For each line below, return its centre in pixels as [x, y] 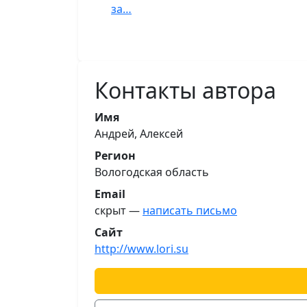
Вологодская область [152, 172]
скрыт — [119, 210]
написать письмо [190, 210]
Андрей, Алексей [139, 134]
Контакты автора [185, 90]
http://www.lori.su [142, 249]
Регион [115, 156]
